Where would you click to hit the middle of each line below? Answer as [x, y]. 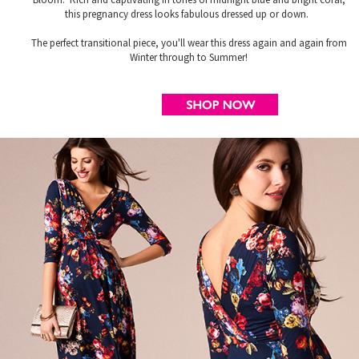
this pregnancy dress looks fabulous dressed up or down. [189, 14]
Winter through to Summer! [189, 58]
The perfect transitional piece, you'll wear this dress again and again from [189, 43]
